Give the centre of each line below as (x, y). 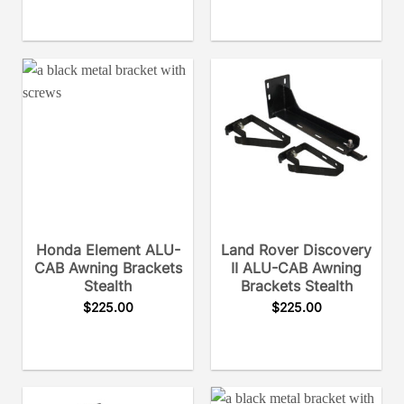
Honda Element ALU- (108, 249)
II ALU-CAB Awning (296, 267)
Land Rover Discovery (296, 249)
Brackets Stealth (296, 285)
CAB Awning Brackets (108, 267)
